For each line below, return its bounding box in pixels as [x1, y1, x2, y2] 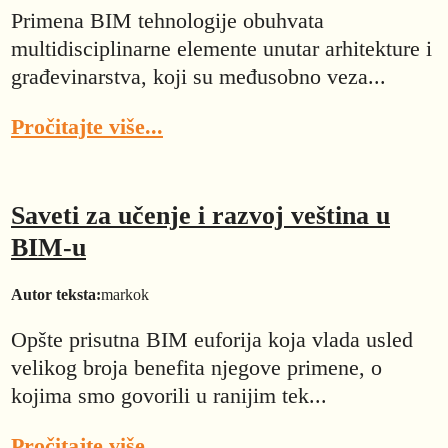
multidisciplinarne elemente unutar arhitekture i [11, 35, 432, 61]
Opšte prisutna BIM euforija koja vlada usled [11, 327, 413, 353]
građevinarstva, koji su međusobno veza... [11, 63, 386, 89]
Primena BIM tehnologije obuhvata [11, 7, 324, 33]
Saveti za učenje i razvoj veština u [11, 201, 390, 231]
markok [101, 285, 149, 303]
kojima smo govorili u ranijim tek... [11, 383, 327, 409]
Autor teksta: [11, 285, 101, 303]
